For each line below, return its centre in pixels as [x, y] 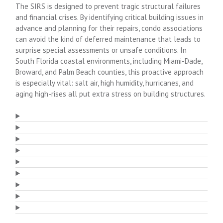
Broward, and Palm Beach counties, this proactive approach [110, 72]
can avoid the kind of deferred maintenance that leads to [108, 39]
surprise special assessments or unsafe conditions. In [101, 50]
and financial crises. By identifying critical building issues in [110, 17]
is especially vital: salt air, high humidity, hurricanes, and [105, 83]
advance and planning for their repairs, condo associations [109, 28]
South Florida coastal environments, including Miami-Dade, [109, 61]
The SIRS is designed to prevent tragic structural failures [108, 6]
